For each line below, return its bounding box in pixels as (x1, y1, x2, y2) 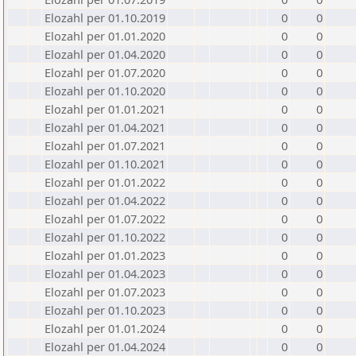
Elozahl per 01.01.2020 (44, 28, 165, 44)
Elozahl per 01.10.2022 (44, 229, 165, 245)
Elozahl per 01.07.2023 (44, 284, 165, 300)
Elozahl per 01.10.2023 (44, 302, 165, 318)
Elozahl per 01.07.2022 (44, 211, 165, 226)
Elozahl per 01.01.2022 (44, 174, 165, 190)
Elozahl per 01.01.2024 (44, 320, 165, 336)
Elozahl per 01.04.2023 (44, 265, 165, 281)
